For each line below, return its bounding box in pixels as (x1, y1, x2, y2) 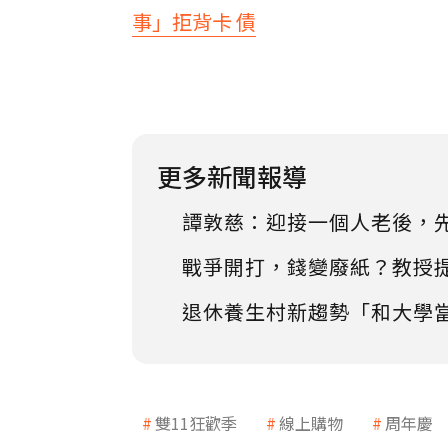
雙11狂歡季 (155, 411, 237, 435)
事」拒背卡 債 (132, 7, 256, 36)
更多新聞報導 (157, 158, 307, 194)
